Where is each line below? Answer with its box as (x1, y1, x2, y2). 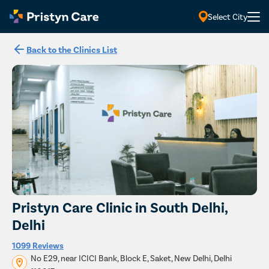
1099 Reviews (12, 240, 64, 250)
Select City (208, 11, 247, 22)
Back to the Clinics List (26, 44, 117, 55)
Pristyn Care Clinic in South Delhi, (12, 198, 228, 216)
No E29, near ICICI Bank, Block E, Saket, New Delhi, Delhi (31, 252, 232, 263)
